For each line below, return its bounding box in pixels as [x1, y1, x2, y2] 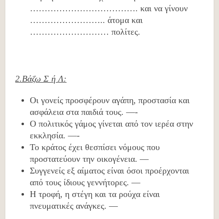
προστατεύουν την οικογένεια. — [30, 154, 149, 164]
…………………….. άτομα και [30, 15, 143, 25]
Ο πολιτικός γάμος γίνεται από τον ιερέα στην [30, 119, 194, 129]
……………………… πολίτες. [30, 27, 141, 37]
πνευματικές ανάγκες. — [30, 201, 118, 211]
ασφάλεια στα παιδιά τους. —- [30, 107, 138, 117]
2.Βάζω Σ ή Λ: [15, 74, 67, 84]
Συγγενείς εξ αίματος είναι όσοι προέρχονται [30, 166, 190, 175]
